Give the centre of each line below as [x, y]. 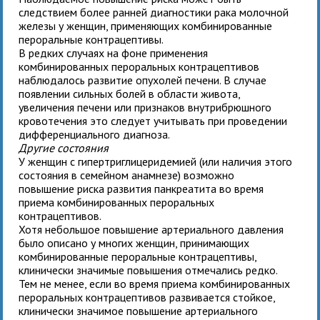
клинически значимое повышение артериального [139, 310]
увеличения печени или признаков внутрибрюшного [145, 107]
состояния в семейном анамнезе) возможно [127, 175]
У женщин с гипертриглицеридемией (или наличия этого [156, 161]
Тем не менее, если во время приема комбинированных [155, 283]
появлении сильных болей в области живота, [130, 93]
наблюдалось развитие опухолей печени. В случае [143, 80]
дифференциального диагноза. [95, 134]
